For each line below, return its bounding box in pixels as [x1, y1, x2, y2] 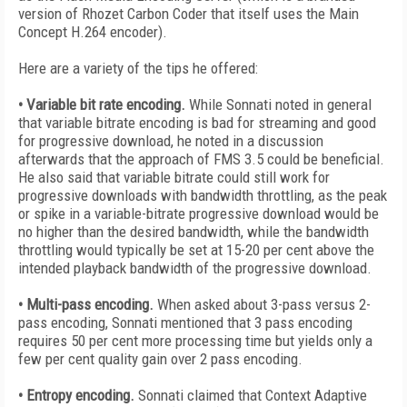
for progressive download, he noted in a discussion [18, 132, 323, 150]
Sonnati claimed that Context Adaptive [138, 386, 367, 404]
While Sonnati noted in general [189, 95, 372, 114]
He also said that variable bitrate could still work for [18, 168, 330, 186]
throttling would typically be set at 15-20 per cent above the [18, 241, 374, 259]
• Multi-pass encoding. [18, 295, 157, 313]
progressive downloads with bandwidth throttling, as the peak [18, 186, 387, 204]
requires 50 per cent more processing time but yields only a [18, 332, 372, 350]
